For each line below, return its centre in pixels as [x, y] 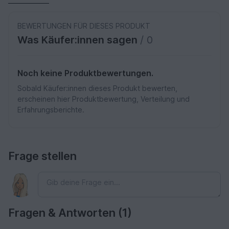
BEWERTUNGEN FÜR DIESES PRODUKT [84, 26]
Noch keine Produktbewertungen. [85, 73]
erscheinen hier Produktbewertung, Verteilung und [104, 99]
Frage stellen [42, 156]
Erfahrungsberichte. [51, 110]
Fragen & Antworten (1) [70, 213]
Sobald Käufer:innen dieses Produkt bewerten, [97, 88]
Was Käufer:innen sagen [79, 40]
